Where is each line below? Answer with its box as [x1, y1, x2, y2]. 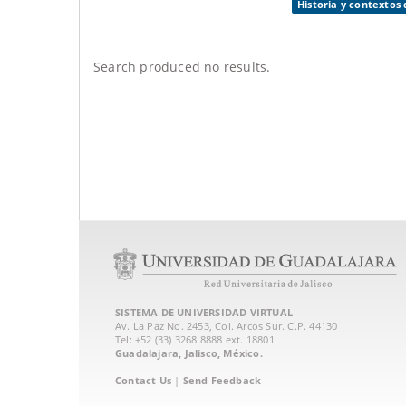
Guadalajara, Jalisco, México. [115, 345, 263, 360]
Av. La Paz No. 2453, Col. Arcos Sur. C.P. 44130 [115, 318, 338, 333]
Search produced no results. [93, 57, 271, 75]
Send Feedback [182, 372, 262, 387]
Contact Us [115, 372, 171, 387]
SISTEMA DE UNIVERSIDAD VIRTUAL [115, 304, 293, 319]
